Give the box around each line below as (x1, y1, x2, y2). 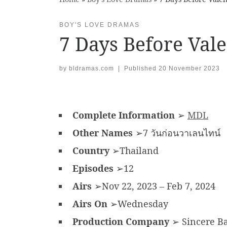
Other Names (72, 127, 133, 139)
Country (72, 144, 109, 157)
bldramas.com (69, 65, 114, 72)
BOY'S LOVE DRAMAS (59, 21, 140, 29)
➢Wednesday (107, 198, 168, 210)
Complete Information (72, 109, 177, 122)
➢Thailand (109, 144, 159, 157)
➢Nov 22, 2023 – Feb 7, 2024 (92, 180, 215, 193)
